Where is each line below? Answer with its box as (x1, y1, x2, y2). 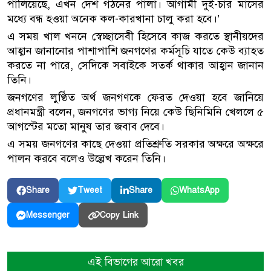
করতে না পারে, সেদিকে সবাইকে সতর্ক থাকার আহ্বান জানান (7, 59, 264, 73)
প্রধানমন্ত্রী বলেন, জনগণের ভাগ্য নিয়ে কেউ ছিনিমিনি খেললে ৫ (7, 105, 264, 119)
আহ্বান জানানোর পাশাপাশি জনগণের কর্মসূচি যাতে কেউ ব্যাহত (7, 44, 264, 58)
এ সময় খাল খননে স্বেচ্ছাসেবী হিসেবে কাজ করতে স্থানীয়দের (7, 30, 264, 44)
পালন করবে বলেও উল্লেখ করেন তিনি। (7, 152, 166, 166)
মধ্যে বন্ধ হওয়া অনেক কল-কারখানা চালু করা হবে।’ (7, 12, 220, 26)
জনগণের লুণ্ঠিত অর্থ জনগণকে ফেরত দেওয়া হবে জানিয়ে (7, 91, 264, 105)
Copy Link (100, 209, 139, 221)
